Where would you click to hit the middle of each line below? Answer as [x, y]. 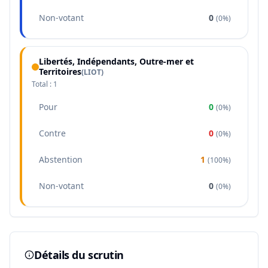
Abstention [61, 159]
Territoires [60, 71]
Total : [42, 84]
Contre [52, 133]
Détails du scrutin [79, 255]
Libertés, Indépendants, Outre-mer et [116, 61]
